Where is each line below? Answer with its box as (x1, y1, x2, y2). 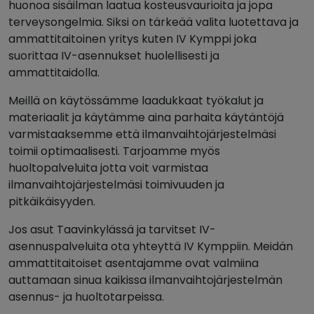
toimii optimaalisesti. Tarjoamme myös (8, 143, 220, 160)
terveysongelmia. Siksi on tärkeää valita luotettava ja (8, 14, 299, 31)
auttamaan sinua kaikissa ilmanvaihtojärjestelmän (8, 272, 282, 289)
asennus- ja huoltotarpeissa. (8, 289, 164, 306)
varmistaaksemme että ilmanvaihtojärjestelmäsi (8, 126, 276, 143)
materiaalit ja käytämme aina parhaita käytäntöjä (8, 109, 284, 126)
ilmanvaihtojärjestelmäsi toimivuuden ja (8, 177, 224, 193)
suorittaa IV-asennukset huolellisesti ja (8, 48, 219, 64)
